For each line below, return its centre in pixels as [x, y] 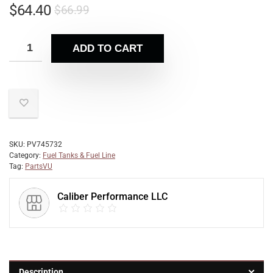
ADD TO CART [108, 48]
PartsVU [39, 166]
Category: [26, 155]
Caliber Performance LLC [112, 197]
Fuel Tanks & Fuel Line [79, 155]
